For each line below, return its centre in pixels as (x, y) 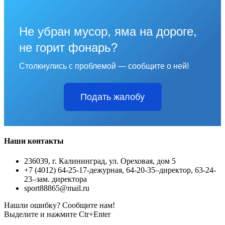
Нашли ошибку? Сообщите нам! (60, 205)
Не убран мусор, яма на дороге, (108, 32)
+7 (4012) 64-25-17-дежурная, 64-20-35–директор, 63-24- (120, 170)
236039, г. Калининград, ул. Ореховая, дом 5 (100, 161)
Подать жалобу (113, 97)
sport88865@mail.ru (57, 188)
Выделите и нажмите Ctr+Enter (57, 214)
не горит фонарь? (68, 48)
